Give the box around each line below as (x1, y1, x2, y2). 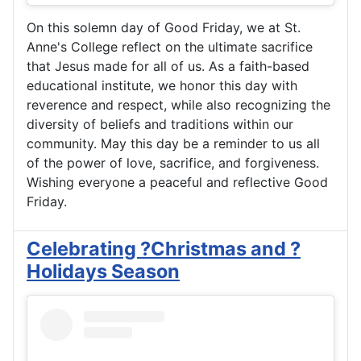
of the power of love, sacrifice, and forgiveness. (27, 154, 319, 171)
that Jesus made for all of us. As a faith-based (27, 57, 309, 74)
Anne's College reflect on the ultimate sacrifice (27, 38, 313, 55)
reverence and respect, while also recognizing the (27, 96, 330, 113)
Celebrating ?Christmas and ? (27, 236, 301, 260)
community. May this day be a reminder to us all (27, 135, 320, 151)
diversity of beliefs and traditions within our (27, 115, 293, 132)
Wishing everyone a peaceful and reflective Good (27, 173, 328, 190)
